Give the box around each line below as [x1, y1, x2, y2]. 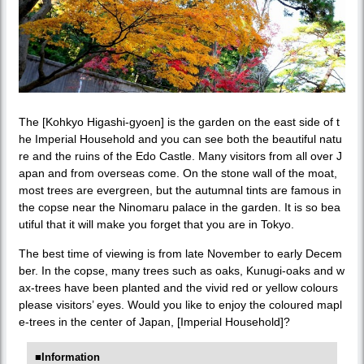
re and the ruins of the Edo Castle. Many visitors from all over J [19, 149, 342, 163]
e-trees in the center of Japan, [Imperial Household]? [19, 315, 290, 329]
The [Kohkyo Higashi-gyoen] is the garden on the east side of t [19, 115, 340, 129]
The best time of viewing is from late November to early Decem [19, 247, 342, 261]
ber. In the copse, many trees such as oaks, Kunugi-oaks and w [19, 264, 344, 278]
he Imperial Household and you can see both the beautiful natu [19, 132, 342, 146]
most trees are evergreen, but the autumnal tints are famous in [19, 184, 341, 197]
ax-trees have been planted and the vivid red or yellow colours [19, 281, 338, 295]
